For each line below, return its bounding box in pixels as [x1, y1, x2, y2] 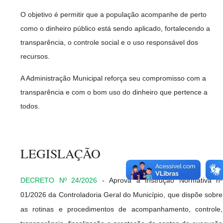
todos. [20, 102, 40, 110]
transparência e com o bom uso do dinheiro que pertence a [20, 88, 208, 96]
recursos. [20, 52, 50, 60]
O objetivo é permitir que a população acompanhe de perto [20, 10, 207, 18]
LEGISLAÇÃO [20, 144, 101, 162]
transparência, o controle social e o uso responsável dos [20, 38, 198, 46]
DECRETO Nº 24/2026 [20, 176, 97, 184]
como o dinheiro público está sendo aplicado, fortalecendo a [20, 24, 210, 32]
